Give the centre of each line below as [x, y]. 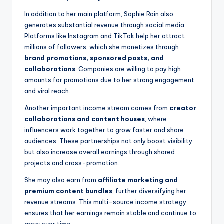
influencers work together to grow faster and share [104, 130]
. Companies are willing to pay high [128, 69]
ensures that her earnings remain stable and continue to [110, 213]
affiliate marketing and [138, 180]
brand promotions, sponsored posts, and [94, 58]
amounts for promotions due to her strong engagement [109, 80]
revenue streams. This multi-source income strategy [105, 202]
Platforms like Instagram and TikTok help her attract [105, 36]
